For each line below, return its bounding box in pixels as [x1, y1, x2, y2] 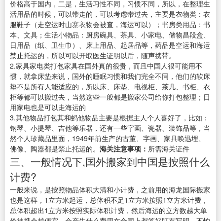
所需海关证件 [148, 144, 189, 154]
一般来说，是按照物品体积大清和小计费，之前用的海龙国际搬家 [10, 184, 210, 195]
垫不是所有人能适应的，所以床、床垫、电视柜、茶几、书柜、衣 [10, 81, 210, 92]
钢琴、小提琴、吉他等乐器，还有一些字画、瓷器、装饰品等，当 [10, 123, 210, 133]
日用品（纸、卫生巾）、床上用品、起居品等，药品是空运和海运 [10, 40, 210, 50]
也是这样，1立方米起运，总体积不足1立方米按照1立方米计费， [10, 195, 208, 205]
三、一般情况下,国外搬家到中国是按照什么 [10, 154, 210, 169]
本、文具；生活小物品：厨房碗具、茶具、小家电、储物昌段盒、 [10, 30, 210, 40]
